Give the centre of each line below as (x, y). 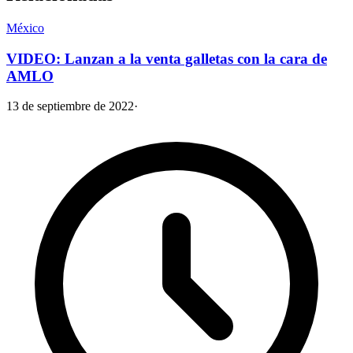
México (25, 28)
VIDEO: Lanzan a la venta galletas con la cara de (167, 58)
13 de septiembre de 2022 (70, 106)
